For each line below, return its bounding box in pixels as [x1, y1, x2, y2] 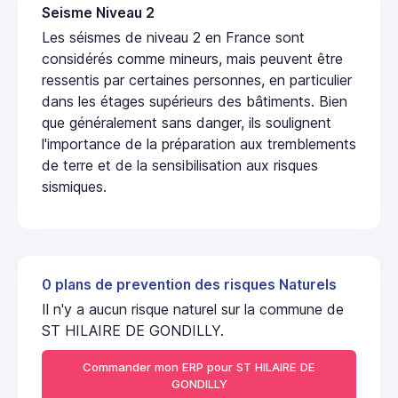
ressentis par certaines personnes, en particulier [42, 70, 352, 89]
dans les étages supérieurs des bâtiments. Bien [42, 92, 347, 110]
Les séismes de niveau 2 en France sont [42, 28, 305, 46]
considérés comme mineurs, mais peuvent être [42, 49, 343, 68]
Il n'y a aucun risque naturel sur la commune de [42, 299, 344, 318]
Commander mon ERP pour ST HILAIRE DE [83, 360, 315, 375]
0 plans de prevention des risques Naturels [42, 275, 337, 293]
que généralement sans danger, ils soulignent [42, 113, 331, 131]
